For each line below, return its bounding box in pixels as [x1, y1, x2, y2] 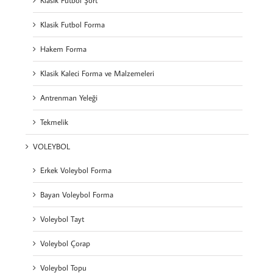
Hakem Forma [40, 44, 87, 54]
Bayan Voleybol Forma [40, 190, 113, 199]
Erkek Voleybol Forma [40, 165, 112, 175]
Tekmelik [40, 117, 68, 127]
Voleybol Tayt [40, 214, 84, 224]
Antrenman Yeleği [40, 93, 97, 102]
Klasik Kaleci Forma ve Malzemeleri [40, 68, 154, 78]
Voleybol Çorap [40, 238, 90, 248]
